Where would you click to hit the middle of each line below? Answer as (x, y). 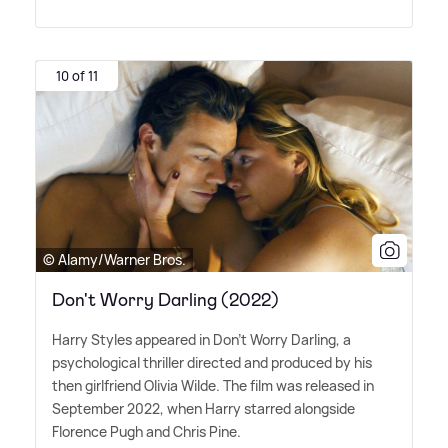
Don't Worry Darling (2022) (165, 300)
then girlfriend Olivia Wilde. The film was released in (213, 386)
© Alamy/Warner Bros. (114, 260)
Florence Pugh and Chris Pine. (146, 432)
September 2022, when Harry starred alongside (203, 409)
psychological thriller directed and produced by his (212, 363)
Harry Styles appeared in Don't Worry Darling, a (201, 340)
